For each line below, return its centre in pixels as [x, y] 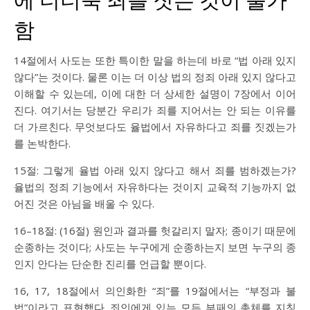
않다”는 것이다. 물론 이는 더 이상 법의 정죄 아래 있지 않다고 [155, 77]
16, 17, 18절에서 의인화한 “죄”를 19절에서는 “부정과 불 [155, 291]
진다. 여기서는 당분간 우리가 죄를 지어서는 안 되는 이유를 [155, 110]
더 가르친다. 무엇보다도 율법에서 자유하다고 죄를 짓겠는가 [155, 127]
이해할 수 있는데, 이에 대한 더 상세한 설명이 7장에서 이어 [155, 93]
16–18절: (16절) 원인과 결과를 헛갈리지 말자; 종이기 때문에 [155, 230]
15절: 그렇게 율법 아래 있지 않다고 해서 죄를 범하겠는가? [155, 170]
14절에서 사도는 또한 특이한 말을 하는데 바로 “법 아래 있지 [155, 60]
